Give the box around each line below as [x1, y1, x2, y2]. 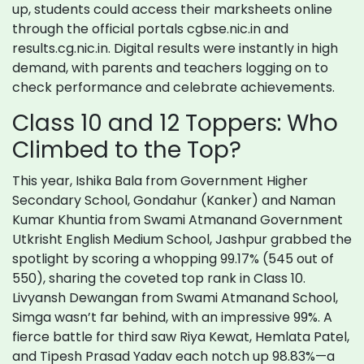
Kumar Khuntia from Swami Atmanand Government [12, 210, 343, 230]
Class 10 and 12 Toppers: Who [12, 107, 338, 140]
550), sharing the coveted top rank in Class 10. [12, 269, 305, 288]
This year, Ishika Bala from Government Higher [12, 171, 308, 191]
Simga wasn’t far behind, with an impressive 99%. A [12, 308, 332, 327]
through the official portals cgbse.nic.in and [12, 19, 288, 39]
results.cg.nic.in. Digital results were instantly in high [12, 39, 338, 58]
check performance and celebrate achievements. [12, 78, 335, 97]
